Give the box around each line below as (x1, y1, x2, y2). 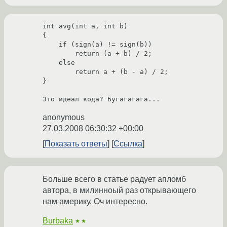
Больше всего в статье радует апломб (43, 175, 186, 184)
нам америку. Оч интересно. (43, 197, 147, 206)
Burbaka (43, 216, 73, 225)
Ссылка (113, 139, 142, 148)
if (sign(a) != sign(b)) (43, 41, 59, 49)
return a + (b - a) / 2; (43, 68, 75, 76)
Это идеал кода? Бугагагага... (43, 95, 160, 103)
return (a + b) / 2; (43, 50, 75, 58)
